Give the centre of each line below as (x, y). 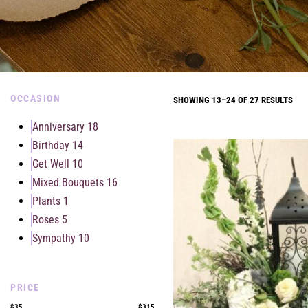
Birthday (51, 145)
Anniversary (58, 126)
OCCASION (35, 98)
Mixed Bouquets (68, 182)
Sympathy (54, 238)
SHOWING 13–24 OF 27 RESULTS (233, 100)
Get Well (51, 164)
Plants (46, 201)
